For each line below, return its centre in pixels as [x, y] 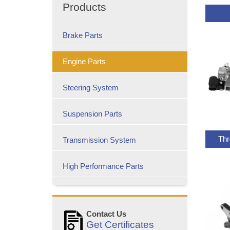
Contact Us [106, 214]
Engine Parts [84, 61]
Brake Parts [83, 35]
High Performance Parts [103, 166]
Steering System [91, 88]
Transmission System [99, 140]
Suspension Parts [92, 114]
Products [84, 7]
